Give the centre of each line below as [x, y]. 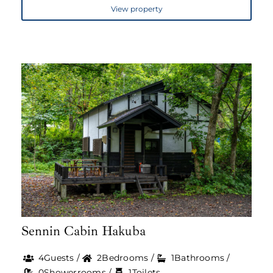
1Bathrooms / [200, 257]
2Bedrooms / [126, 257]
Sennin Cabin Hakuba [83, 231]
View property [136, 9]
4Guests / [59, 257]
